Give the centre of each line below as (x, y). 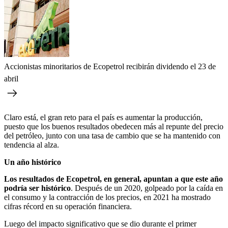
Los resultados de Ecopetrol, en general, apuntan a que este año (113, 179)
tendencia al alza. (32, 145)
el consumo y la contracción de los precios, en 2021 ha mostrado (107, 197)
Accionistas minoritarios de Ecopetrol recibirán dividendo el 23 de (110, 66)
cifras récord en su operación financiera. (68, 206)
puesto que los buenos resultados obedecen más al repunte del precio (114, 126)
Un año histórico (33, 162)
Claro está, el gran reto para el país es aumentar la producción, (103, 117)
